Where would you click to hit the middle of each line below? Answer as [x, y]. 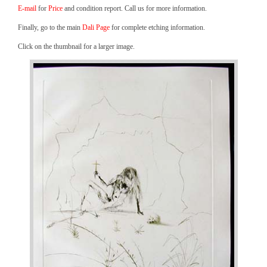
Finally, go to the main [50, 27]
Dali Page [96, 27]
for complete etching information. [157, 27]
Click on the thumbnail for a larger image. [76, 46]
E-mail [27, 8]
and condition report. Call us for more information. [135, 8]
